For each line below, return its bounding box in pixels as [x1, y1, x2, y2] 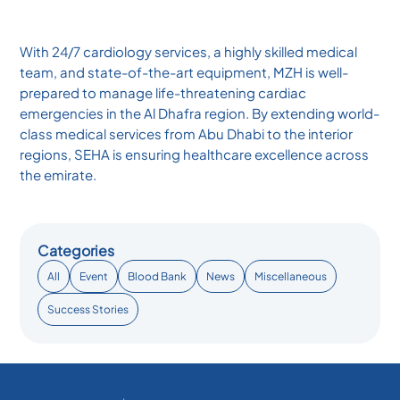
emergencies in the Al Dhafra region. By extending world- [20, 104, 380, 121]
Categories [37, 240, 115, 260]
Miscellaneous [254, 269, 328, 283]
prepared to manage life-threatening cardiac [20, 83, 307, 101]
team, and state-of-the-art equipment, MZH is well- [20, 62, 349, 80]
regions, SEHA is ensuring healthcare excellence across [20, 145, 370, 162]
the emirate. [20, 165, 97, 183]
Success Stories [47, 302, 129, 316]
